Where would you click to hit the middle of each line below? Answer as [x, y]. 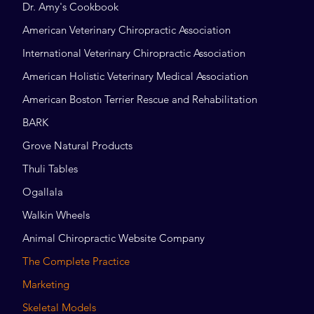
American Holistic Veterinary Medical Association [136, 76]
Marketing [46, 284]
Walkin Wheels [56, 214]
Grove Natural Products [78, 145]
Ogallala [43, 191]
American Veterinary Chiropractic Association [127, 29]
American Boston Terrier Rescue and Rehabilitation [140, 99]
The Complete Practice [76, 261]
